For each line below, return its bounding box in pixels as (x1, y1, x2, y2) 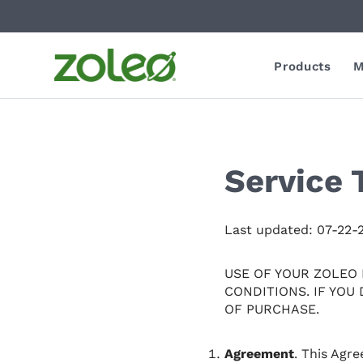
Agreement (224, 345, 294, 361)
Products (274, 58, 331, 74)
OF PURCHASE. (224, 301, 319, 317)
